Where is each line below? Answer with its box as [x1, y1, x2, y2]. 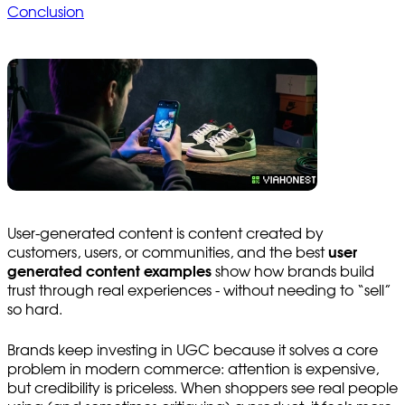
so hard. [7, 302, 62, 317]
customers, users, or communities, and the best [7, 245, 328, 260]
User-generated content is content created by [7, 226, 324, 241]
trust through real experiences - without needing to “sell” [7, 283, 391, 298]
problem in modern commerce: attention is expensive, [7, 362, 379, 377]
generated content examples [7, 264, 212, 279]
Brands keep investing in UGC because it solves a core [7, 343, 378, 358]
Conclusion [7, 5, 84, 20]
